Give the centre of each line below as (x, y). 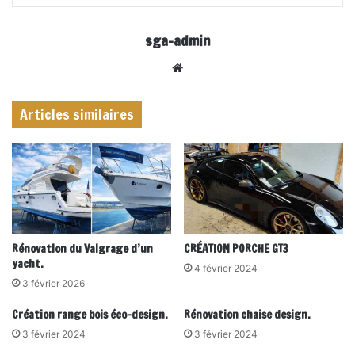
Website (209, 67)
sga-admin (177, 41)
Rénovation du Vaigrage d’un (82, 248)
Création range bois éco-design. (90, 314)
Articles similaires (77, 115)
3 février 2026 (53, 283)
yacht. (28, 263)
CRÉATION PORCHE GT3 (236, 248)
